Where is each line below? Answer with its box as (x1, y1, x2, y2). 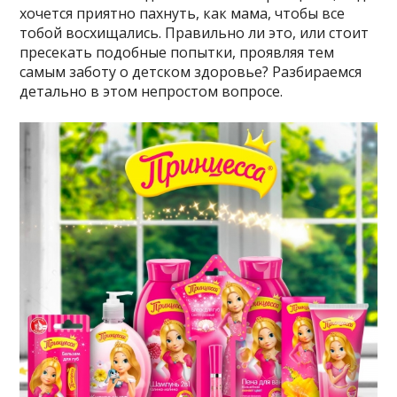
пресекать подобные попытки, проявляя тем (19, 43, 335, 62)
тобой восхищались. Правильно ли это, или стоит (19, 23, 370, 43)
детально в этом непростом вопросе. (19, 82, 284, 101)
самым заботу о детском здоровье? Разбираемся (19, 62, 362, 82)
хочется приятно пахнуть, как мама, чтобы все (19, 4, 346, 23)
